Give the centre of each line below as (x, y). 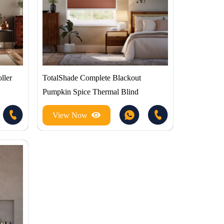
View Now (70, 115)
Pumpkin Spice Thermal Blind (91, 92)
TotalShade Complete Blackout (92, 78)
